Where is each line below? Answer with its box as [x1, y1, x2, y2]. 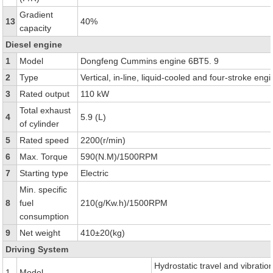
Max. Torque [19, 152, 68, 161]
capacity [19, 23, 52, 33]
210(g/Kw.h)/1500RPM [80, 198, 168, 208]
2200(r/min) [80, 135, 126, 145]
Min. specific [19, 185, 68, 194]
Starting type [19, 168, 69, 178]
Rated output [19, 89, 70, 99]
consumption [19, 211, 69, 221]
